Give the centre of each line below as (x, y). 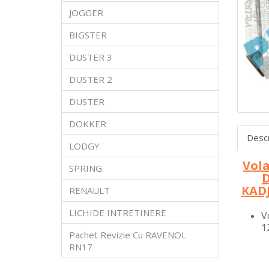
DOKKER (88, 123)
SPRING (86, 168)
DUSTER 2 (91, 79)
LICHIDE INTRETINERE (118, 212)
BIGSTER (88, 35)
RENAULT (89, 190)
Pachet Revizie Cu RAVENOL (128, 234)
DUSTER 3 (91, 57)
